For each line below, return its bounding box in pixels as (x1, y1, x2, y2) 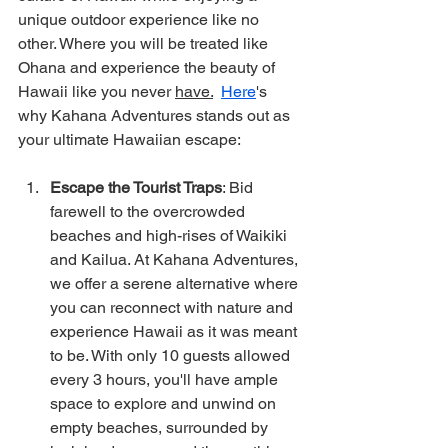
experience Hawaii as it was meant (50, 322, 301, 341)
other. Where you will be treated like (18, 34, 272, 53)
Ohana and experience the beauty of (18, 58, 279, 77)
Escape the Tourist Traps (50, 178, 222, 197)
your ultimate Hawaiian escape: (18, 130, 241, 149)
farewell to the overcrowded (50, 202, 249, 221)
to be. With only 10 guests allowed (50, 346, 294, 365)
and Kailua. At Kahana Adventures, (50, 250, 302, 269)
